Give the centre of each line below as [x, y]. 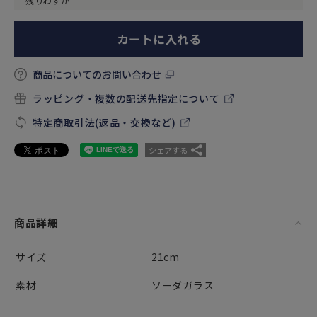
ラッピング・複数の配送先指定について [126, 98]
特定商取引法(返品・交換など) [104, 122]
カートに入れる [158, 39]
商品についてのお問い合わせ [97, 74]
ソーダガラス [183, 285]
